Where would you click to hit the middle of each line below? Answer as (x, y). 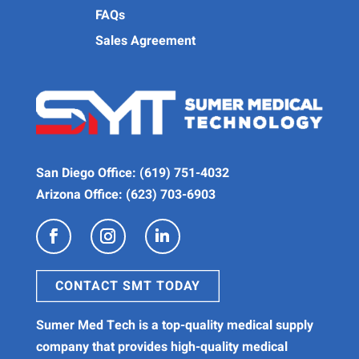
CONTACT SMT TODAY (127, 286)
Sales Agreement (146, 40)
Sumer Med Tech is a (99, 325)
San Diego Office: (87, 173)
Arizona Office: (81, 194)
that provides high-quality (165, 347)
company (62, 347)
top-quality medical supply (237, 325)
